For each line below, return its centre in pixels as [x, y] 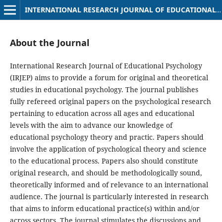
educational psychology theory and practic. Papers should [107, 137]
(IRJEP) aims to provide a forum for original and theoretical [109, 78]
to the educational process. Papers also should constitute [104, 161]
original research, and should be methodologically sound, [106, 173]
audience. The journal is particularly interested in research [109, 196]
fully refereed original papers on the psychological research [110, 101]
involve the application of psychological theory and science [108, 149]
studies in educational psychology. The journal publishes [104, 89]
